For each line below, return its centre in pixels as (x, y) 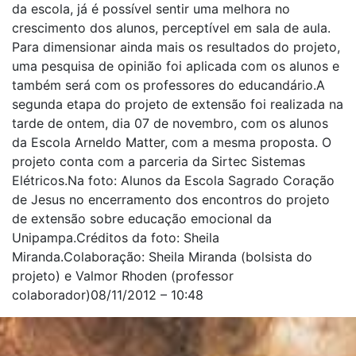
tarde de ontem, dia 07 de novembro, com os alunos (170, 123)
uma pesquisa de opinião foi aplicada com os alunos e (176, 66)
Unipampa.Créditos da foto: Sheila (116, 238)
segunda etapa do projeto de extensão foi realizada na (178, 104)
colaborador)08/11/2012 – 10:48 (108, 295)
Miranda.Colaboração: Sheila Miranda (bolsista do (162, 257)
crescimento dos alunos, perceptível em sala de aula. (171, 28)
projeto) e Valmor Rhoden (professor (123, 276)
